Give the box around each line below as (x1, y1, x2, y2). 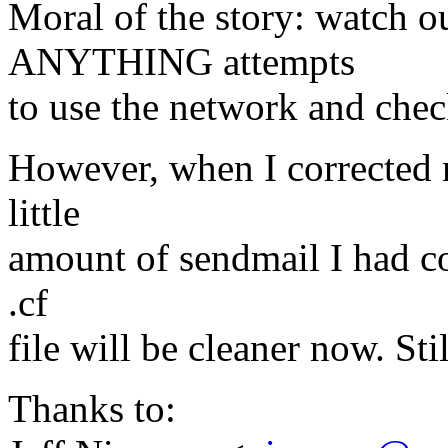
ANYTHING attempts (8, 40, 355, 84)
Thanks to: (8, 387, 176, 431)
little (8, 191, 80, 235)
